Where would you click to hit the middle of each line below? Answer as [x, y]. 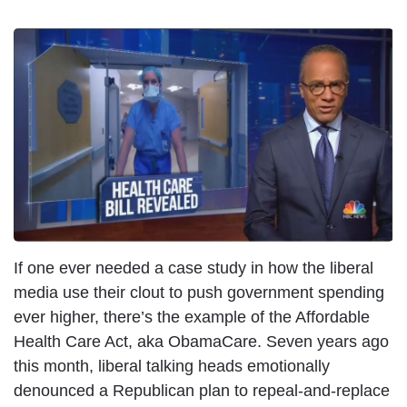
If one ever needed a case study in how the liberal [194, 268]
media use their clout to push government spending [199, 293]
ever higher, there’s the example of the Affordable [192, 318]
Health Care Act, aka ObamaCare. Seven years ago [201, 342]
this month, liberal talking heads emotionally [172, 367]
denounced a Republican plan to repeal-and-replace [202, 391]
